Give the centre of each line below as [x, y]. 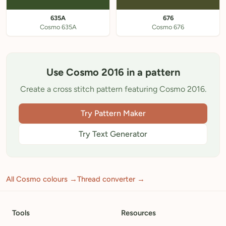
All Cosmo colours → [42, 179]
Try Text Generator [113, 134]
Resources [138, 213]
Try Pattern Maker [113, 113]
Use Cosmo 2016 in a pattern [113, 72]
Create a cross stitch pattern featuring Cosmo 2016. [113, 89]
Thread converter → [111, 179]
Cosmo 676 [168, 27]
